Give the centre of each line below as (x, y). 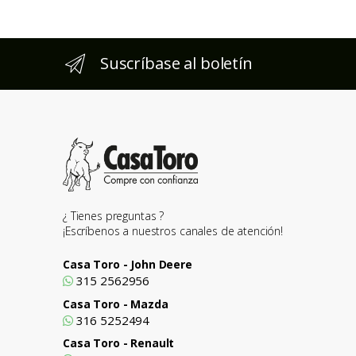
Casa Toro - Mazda (116, 304)
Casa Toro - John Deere (128, 265)
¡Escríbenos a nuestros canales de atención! (173, 231)
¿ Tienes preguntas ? (114, 216)
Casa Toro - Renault (119, 343)
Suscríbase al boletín (176, 64)
